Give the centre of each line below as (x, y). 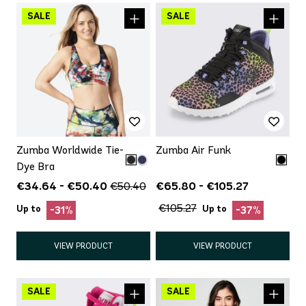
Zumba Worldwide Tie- (70, 150)
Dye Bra (36, 166)
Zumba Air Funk (193, 150)
